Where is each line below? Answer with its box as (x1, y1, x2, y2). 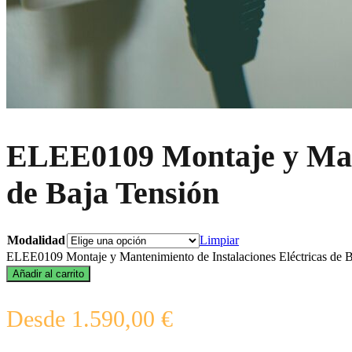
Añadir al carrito (13, 268, 84, 280)
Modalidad (7, 233, 65, 247)
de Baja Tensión (6, 175, 219, 211)
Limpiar (200, 233, 239, 247)
